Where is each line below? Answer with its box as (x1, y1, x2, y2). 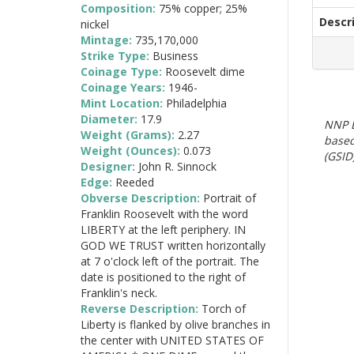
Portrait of (203, 190, 256, 205)
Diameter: (81, 111, 141, 126)
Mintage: (81, 32, 135, 47)
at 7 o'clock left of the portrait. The (81, 253, 259, 269)
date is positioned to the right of (81, 269, 246, 284)
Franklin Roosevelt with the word (81, 205, 248, 221)
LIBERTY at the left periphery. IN (81, 221, 246, 237)
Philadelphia (166, 95, 227, 111)
